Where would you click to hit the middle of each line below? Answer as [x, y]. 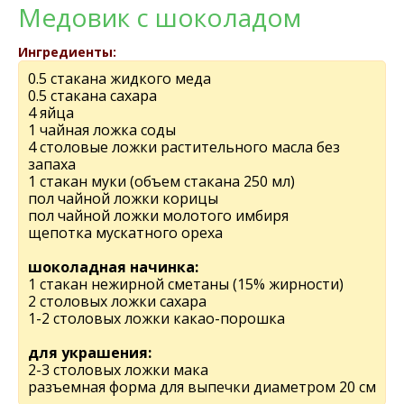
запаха [52, 164]
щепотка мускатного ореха [125, 233]
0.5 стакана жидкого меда [119, 78]
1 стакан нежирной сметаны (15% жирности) [186, 284]
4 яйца [51, 113]
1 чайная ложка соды [102, 130]
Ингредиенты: [67, 52]
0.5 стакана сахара [92, 96]
